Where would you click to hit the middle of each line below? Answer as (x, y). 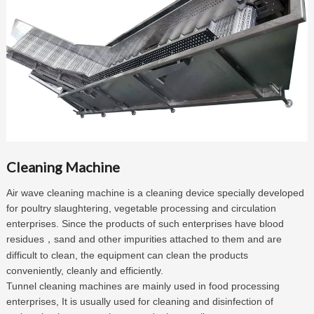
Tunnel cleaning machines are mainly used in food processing (143, 286)
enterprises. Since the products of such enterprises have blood (145, 223)
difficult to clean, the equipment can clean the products (127, 255)
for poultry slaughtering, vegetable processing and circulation (141, 208)
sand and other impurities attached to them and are (168, 239)
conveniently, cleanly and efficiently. (84, 270)
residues (25, 239)
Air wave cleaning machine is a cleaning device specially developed (155, 192)
